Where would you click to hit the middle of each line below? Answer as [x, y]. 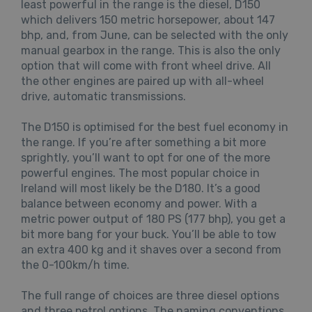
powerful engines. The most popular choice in [140, 173]
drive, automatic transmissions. [103, 96]
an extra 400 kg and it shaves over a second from [151, 249]
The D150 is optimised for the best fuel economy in [155, 127]
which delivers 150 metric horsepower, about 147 [148, 19]
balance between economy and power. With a [139, 203]
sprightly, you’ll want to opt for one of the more [146, 157]
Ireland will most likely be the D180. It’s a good [141, 188]
